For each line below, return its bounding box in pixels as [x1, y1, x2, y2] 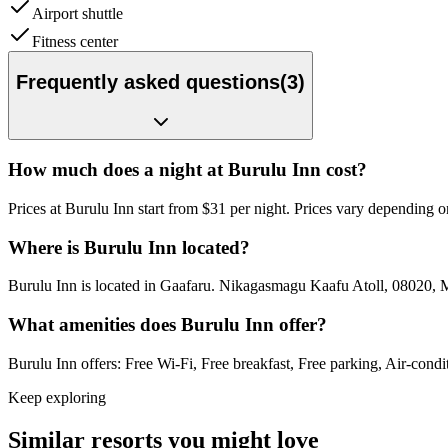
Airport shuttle [32, 5, 123, 23]
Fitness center [32, 33, 118, 51]
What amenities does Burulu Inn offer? [8, 314, 327, 336]
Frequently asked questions [16, 70, 280, 93]
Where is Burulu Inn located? [8, 236, 250, 258]
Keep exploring [8, 388, 106, 406]
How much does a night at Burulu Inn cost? [8, 159, 367, 181]
